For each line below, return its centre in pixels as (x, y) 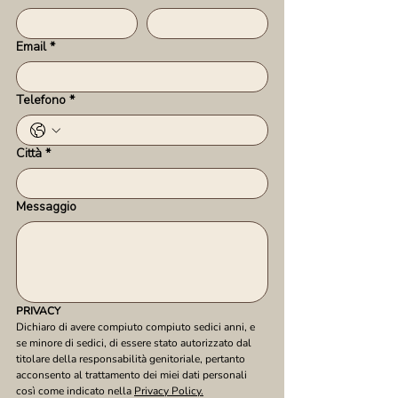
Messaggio (46, 207)
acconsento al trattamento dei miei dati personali (131, 375)
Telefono (41, 100)
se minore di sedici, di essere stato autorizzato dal (134, 343)
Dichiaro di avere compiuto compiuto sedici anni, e (135, 327)
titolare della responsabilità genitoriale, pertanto (131, 359)
